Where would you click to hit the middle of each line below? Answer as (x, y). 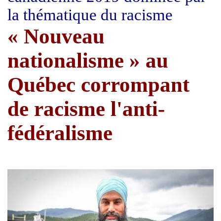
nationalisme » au (88, 60)
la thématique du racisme (90, 15)
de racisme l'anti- (86, 109)
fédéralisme (60, 133)
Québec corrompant (98, 84)
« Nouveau (56, 36)
